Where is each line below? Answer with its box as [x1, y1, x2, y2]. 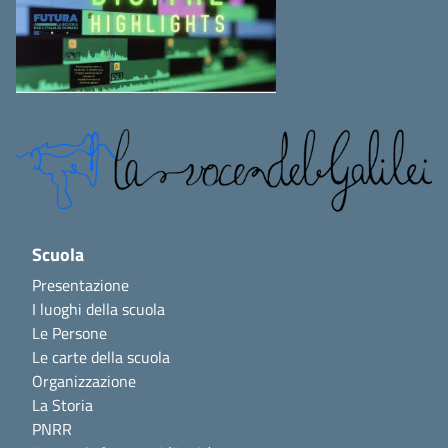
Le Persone [32, 320, 107, 345]
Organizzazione [32, 368, 136, 393]
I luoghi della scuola [32, 296, 165, 321]
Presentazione [32, 272, 129, 297]
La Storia [32, 392, 93, 417]
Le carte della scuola [32, 344, 170, 369]
